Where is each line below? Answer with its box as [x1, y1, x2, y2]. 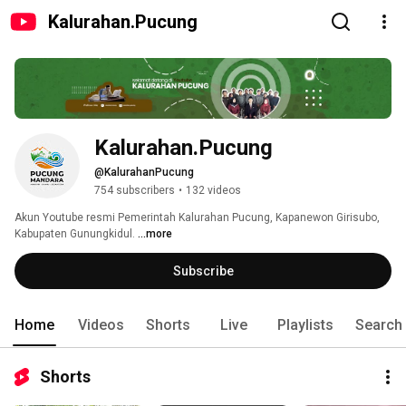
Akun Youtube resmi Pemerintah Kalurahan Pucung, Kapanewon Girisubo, [14, 211, 380, 225]
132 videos [186, 184, 241, 198]
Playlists [277, 316, 333, 334]
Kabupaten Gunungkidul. [14, 227, 138, 241]
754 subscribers [94, 184, 175, 198]
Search [355, 316, 402, 334]
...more [138, 227, 172, 241]
